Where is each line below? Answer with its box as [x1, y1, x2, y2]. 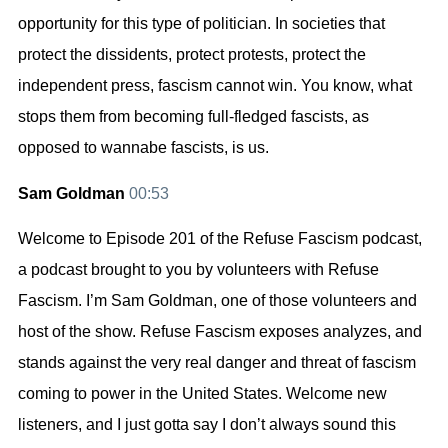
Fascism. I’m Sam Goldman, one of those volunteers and [18, 292, 417, 310]
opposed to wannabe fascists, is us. [18, 139, 269, 157]
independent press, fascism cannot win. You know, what [18, 77, 412, 95]
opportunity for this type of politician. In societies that [18, 15, 385, 33]
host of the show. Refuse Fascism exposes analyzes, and [18, 323, 422, 341]
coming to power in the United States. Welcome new [18, 385, 387, 403]
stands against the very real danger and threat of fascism [18, 354, 416, 372]
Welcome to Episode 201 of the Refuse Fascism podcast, [18, 230, 422, 248]
